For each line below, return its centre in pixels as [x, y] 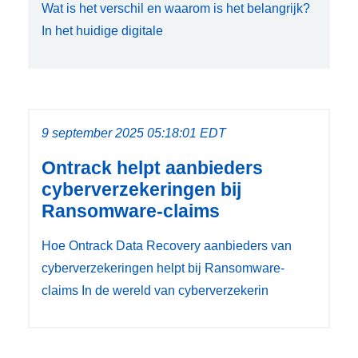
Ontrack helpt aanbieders [152, 167]
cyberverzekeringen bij [141, 189]
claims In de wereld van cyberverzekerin [155, 290]
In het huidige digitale [102, 30]
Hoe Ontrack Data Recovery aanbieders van [167, 245]
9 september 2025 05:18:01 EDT [134, 133]
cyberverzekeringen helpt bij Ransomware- [163, 268]
